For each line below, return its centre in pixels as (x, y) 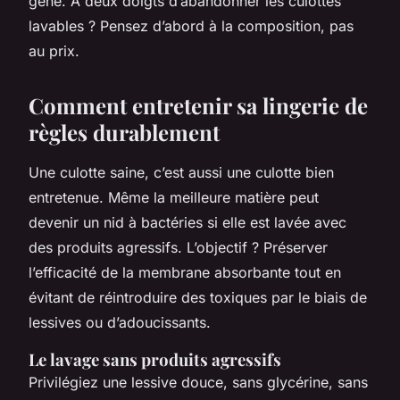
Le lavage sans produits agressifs (155, 359)
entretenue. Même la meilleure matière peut (174, 197)
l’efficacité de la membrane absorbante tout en (185, 272)
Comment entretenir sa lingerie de (198, 105)
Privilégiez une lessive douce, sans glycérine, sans (198, 382)
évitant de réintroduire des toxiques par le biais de (198, 297)
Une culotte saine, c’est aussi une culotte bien (181, 172)
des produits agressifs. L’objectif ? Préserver (178, 247)
